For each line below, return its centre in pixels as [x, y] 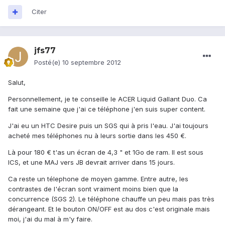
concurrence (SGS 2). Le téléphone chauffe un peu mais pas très [111, 199]
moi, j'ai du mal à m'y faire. [50, 219]
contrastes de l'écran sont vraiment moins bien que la [93, 189]
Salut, [17, 83]
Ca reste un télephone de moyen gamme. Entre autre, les [98, 179]
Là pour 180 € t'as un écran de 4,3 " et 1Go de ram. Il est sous [106, 152]
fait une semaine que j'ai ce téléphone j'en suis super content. [107, 109]
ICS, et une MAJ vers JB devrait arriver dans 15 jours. [91, 162]
